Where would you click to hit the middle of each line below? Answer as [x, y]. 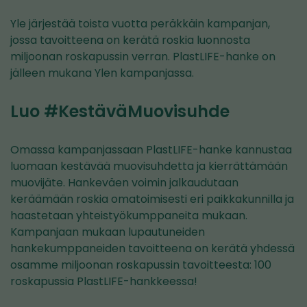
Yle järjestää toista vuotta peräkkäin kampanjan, [140, 24]
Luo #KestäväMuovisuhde [120, 111]
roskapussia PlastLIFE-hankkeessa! [104, 281]
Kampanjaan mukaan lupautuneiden [108, 232]
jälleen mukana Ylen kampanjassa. [102, 73]
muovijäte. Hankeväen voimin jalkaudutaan [124, 183]
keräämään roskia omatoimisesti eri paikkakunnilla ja [152, 199]
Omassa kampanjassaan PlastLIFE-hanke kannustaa [151, 150]
